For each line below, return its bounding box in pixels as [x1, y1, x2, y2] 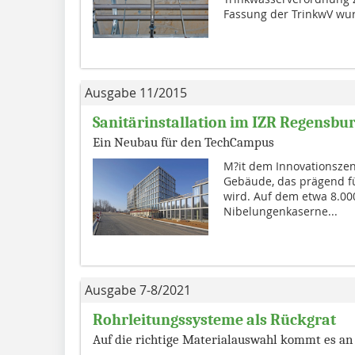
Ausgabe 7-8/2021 [85, 281, 191, 299]
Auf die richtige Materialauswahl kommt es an [93, 331, 353, 347]
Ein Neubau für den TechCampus [93, 134, 274, 150]
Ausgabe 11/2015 [85, 83, 187, 101]
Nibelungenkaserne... [223, 203, 338, 219]
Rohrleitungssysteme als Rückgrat [93, 310, 336, 329]
